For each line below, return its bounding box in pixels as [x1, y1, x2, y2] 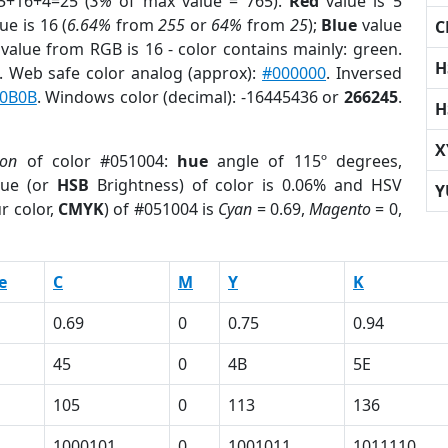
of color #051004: [17, 150, 178, 172]
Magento [309, 198, 372, 220]
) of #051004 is [104, 198, 219, 220]
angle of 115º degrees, [208, 150, 402, 172]
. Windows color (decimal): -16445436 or [36, 86, 344, 108]
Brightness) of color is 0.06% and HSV [88, 174, 402, 196]
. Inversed [326, 62, 402, 84]
